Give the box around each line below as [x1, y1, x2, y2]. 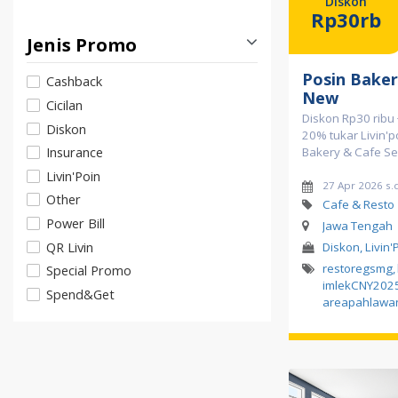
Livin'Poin [46, 166, 100, 185]
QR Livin [46, 237, 93, 256]
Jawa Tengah [322, 218, 393, 235]
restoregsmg [322, 260, 393, 277]
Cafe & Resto [322, 196, 394, 213]
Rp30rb [310, 6, 381, 34]
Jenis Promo [27, 33, 137, 58]
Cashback [46, 72, 102, 91]
